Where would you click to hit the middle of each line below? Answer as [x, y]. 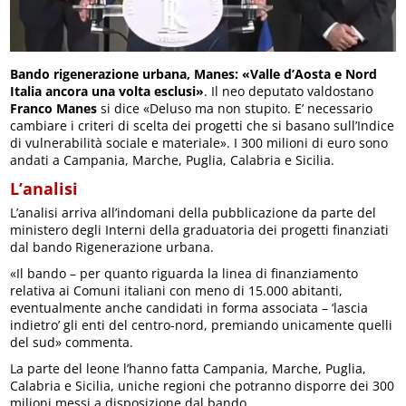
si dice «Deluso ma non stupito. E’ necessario [235, 108]
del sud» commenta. [72, 342]
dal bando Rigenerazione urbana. [112, 246]
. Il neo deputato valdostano [289, 91]
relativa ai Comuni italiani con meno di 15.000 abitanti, [177, 290]
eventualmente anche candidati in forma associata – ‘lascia [189, 307]
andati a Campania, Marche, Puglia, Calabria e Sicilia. [173, 159]
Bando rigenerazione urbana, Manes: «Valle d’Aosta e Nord [194, 73]
